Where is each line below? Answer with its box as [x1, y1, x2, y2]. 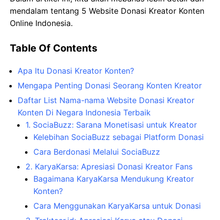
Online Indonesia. [10, 18, 73, 28]
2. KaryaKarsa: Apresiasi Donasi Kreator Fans [26, 161, 192, 171]
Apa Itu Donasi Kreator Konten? [18, 65, 134, 76]
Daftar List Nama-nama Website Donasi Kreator [18, 95, 194, 105]
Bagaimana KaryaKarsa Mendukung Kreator [33, 173, 194, 184]
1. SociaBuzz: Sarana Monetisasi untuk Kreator [26, 119, 197, 130]
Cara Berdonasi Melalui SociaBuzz [33, 146, 160, 157]
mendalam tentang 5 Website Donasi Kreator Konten [10, 5, 204, 16]
